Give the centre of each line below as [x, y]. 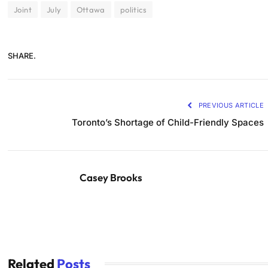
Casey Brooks [111, 177]
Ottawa [91, 9]
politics [133, 9]
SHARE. [22, 56]
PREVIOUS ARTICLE [230, 105]
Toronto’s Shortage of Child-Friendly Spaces [168, 122]
